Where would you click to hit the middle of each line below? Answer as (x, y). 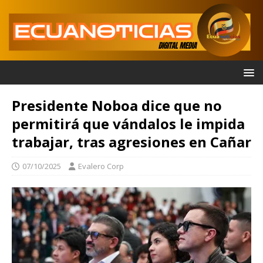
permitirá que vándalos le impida (128, 124)
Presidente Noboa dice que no (117, 106)
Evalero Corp (101, 166)
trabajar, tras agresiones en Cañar (131, 142)
